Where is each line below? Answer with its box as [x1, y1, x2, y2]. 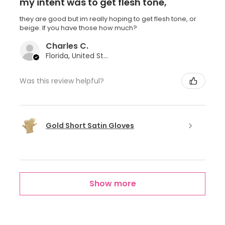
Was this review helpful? [20, 75, 104, 86]
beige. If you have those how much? [20, 23, 137, 33]
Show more [89, 178, 136, 190]
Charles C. [46, 40, 88, 52]
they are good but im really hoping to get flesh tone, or [20, 14, 196, 24]
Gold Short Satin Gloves [46, 120, 134, 131]
